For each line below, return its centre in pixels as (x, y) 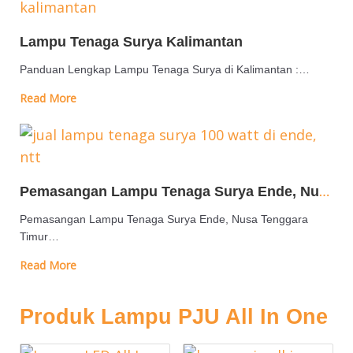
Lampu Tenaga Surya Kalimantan (131, 42)
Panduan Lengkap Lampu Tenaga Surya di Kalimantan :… (165, 69)
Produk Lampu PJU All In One (174, 317)
